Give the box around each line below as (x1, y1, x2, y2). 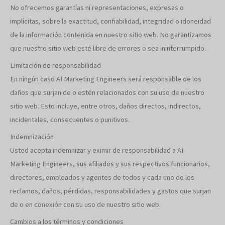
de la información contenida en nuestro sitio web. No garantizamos (10, 30, 211, 39)
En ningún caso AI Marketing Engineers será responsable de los (10, 74, 201, 83)
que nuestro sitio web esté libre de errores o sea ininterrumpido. (10, 43, 206, 53)
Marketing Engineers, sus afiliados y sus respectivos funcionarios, (10, 159, 210, 169)
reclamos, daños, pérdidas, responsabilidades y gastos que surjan (10, 186, 211, 196)
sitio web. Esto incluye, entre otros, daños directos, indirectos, (10, 101, 201, 110)
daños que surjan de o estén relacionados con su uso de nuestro (10, 87, 204, 97)
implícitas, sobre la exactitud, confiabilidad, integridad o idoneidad (10, 16, 211, 26)
